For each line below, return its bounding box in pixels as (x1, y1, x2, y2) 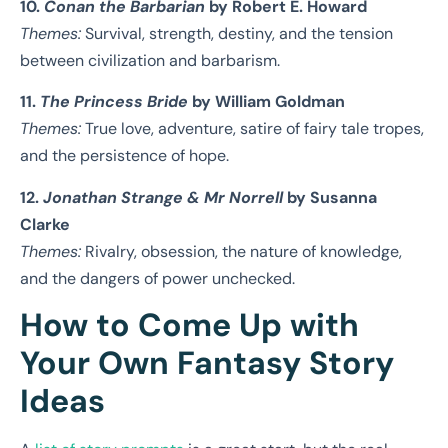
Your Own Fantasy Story (20, 342, 394, 385)
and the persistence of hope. (20, 145, 229, 167)
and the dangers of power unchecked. (20, 267, 295, 289)
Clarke (20, 213, 70, 235)
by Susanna (283, 186, 377, 208)
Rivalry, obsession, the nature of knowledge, (81, 240, 402, 262)
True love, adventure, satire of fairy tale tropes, (81, 118, 424, 140)
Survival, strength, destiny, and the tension (81, 22, 393, 44)
